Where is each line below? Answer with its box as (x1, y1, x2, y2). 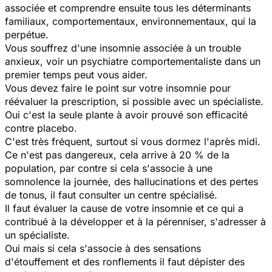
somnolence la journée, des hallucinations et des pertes (5, 175, 258, 188)
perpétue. (5, 28, 49, 41)
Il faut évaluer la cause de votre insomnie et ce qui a (5, 202, 243, 214)
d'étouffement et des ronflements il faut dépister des (5, 255, 245, 268)
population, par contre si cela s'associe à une (5, 161, 212, 174)
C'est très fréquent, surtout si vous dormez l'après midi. (5, 135, 260, 148)
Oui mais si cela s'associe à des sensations (5, 242, 201, 254)
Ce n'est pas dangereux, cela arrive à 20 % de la (5, 148, 229, 161)
